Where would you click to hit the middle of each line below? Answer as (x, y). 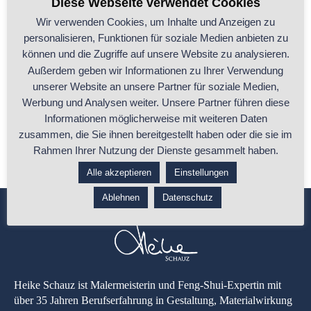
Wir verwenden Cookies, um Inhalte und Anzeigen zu (155, 22)
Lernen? (37, 67)
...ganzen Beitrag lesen (73, 142)
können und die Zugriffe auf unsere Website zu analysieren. (155, 54)
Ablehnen (120, 197)
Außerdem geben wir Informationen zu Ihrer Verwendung (155, 70)
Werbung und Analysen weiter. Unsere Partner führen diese (155, 102)
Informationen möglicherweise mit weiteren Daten (155, 118)
